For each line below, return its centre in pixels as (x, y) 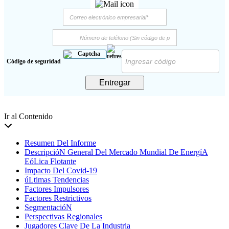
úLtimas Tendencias (57, 179)
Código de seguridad (34, 62)
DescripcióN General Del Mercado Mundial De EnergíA (116, 152)
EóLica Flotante (50, 161)
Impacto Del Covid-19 (61, 170)
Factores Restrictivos (58, 198)
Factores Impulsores (57, 189)
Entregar (114, 82)
